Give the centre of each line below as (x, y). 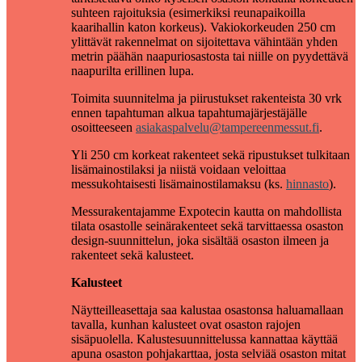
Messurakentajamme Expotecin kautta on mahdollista (206, 211)
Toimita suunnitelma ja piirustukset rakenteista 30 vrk (206, 98)
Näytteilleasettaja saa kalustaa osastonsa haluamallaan (207, 309)
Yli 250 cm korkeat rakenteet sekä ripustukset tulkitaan (210, 154)
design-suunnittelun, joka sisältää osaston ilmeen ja (200, 240)
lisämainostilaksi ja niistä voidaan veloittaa (179, 169)
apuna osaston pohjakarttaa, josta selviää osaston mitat (208, 353)
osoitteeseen (103, 127)
